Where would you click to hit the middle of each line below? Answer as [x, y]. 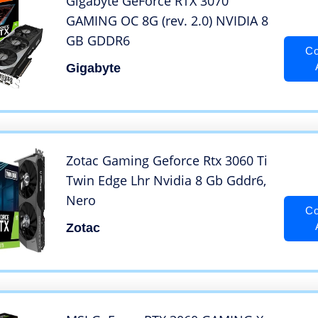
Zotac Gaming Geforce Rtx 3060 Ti [167, 161]
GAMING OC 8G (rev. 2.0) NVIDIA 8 [167, 21]
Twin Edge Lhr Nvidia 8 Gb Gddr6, [166, 181]
